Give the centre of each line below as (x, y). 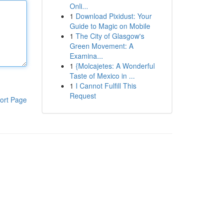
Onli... (79, 6)
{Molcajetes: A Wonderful (115, 66)
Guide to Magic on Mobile (110, 26)
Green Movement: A (101, 46)
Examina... (86, 56)
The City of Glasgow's (110, 36)
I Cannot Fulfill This (106, 86)
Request (83, 96)
